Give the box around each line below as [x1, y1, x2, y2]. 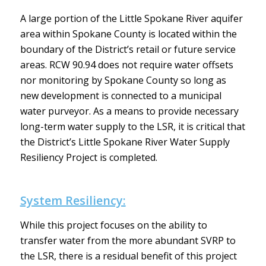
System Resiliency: [20, 192, 126, 209]
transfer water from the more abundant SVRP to [20, 234, 236, 248]
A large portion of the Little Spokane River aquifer [20, 12, 243, 26]
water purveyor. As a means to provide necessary [20, 104, 239, 118]
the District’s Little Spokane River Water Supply [20, 135, 230, 149]
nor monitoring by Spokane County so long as [20, 74, 226, 87]
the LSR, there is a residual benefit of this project [20, 249, 237, 263]
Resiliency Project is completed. [20, 151, 157, 164]
